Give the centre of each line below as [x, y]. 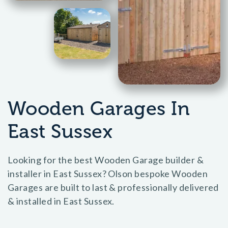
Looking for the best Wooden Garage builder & [106, 160]
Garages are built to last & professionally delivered [113, 187]
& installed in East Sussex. [61, 201]
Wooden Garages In [99, 108]
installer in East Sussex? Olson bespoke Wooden [108, 174]
